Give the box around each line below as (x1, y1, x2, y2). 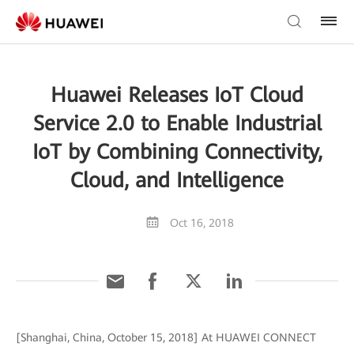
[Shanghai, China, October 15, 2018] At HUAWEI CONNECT (16, 331, 316, 344)
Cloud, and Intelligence (70, 168, 284, 192)
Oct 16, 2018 (170, 217, 234, 229)
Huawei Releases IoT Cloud (51, 83, 303, 107)
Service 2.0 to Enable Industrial (32, 111, 322, 135)
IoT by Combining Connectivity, (32, 140, 322, 164)
